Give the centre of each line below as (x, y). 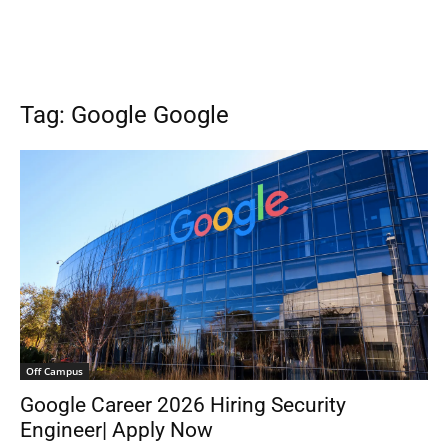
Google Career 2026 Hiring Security (183, 404)
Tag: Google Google (124, 115)
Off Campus (54, 370)
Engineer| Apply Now (116, 429)
